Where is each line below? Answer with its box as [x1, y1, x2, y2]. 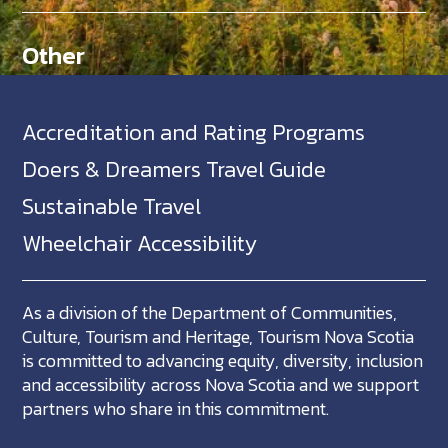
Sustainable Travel [22, 190, 202, 223]
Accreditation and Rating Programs [22, 116, 366, 149]
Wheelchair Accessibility [22, 227, 258, 260]
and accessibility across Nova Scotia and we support [22, 371, 420, 398]
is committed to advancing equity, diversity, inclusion [22, 347, 424, 374]
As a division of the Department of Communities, [22, 299, 398, 326]
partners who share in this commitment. [22, 395, 330, 422]
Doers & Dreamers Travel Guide [22, 153, 327, 186]
